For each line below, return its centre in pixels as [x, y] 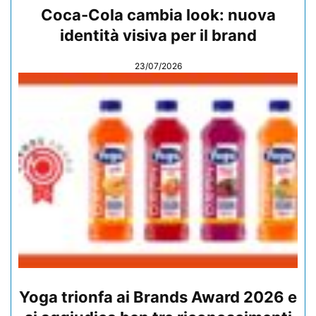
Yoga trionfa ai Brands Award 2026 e [158, 297]
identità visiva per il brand [158, 35]
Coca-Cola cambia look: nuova [158, 14]
